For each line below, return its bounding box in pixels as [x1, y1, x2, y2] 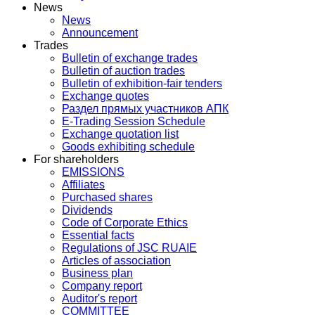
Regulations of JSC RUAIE [62, 241, 197, 254]
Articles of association [62, 254, 171, 266]
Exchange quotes [62, 89, 149, 102]
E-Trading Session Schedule [62, 115, 205, 127]
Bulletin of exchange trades [62, 51, 198, 64]
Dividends [62, 203, 112, 216]
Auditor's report [62, 292, 137, 304]
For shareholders [34, 153, 119, 165]
